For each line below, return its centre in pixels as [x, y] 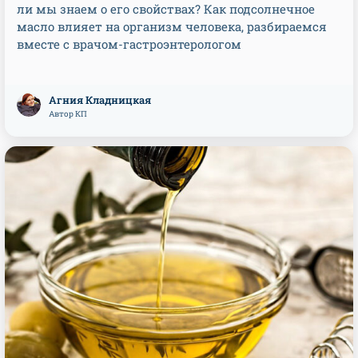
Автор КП [68, 114]
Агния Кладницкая [100, 100]
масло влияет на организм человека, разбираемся [172, 26]
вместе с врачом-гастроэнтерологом [129, 44]
